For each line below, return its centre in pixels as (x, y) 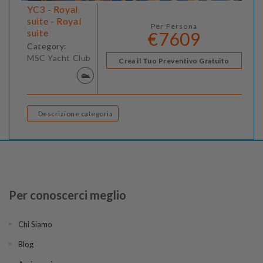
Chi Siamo (35, 225)
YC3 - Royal (53, 9)
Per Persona (174, 26)
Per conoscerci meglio (68, 195)
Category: (47, 46)
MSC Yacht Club (59, 58)
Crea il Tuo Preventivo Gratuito (174, 61)
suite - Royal (54, 21)
